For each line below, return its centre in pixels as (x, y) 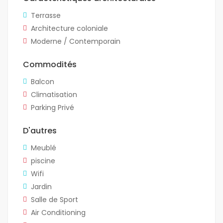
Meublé (44, 148)
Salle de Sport (55, 200)
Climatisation (54, 95)
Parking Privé (53, 108)
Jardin (41, 187)
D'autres (40, 131)
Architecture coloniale (69, 29)
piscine (43, 161)
